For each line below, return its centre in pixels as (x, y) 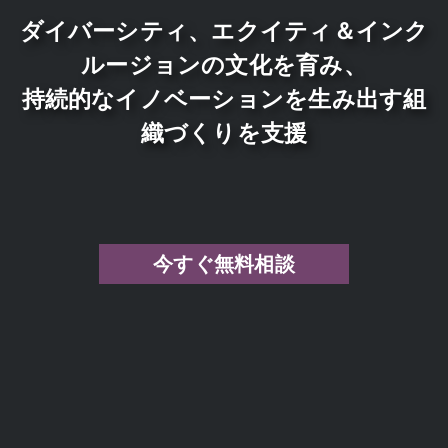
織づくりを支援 (224, 132)
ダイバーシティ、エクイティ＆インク (224, 30)
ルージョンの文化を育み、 (224, 64)
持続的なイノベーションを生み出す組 (224, 98)
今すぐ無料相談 (224, 263)
